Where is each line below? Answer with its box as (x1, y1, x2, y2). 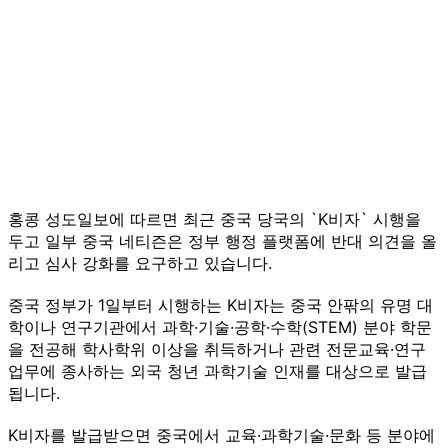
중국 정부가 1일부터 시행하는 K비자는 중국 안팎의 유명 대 (8, 294, 433, 315)
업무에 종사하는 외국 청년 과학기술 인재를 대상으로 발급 (8, 360, 427, 381)
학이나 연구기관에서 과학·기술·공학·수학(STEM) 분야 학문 (8, 316, 432, 337)
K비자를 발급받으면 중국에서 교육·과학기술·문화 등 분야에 (8, 424, 435, 445)
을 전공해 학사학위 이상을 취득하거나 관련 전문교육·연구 (8, 338, 426, 359)
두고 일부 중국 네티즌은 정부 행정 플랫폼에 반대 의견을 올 (8, 230, 437, 251)
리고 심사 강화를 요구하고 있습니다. (8, 252, 272, 273)
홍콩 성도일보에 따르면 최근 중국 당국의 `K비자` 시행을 (8, 208, 421, 229)
